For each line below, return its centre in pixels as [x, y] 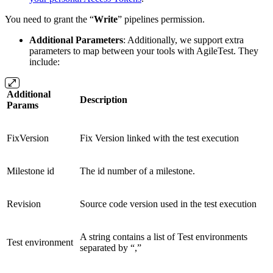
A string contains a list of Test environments [164, 236]
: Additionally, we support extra [183, 40]
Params [23, 105]
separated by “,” [111, 247]
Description [104, 99]
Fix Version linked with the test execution [159, 138]
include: [44, 62]
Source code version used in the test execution [168, 204]
